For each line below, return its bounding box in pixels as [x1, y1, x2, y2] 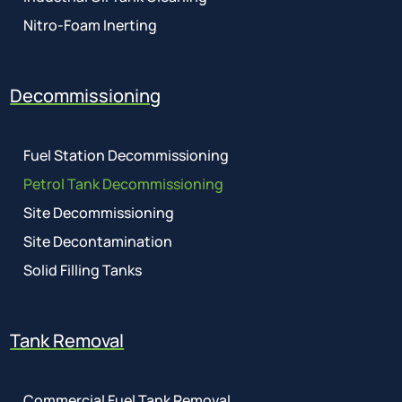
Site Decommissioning [23, 203, 175, 223]
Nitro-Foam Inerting [23, 15, 158, 36]
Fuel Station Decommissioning [23, 145, 230, 166]
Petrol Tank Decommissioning [23, 174, 224, 195]
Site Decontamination [23, 232, 173, 252]
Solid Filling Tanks [23, 260, 143, 281]
